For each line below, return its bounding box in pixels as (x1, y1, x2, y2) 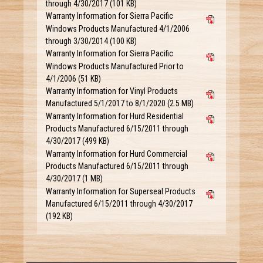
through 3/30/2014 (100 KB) (45, 36, 137, 46)
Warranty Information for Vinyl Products (45, 86, 178, 96)
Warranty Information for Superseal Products (45, 186, 195, 196)
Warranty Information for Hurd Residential (45, 111, 184, 121)
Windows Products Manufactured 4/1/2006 (45, 23, 190, 33)
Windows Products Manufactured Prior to (45, 61, 184, 71)
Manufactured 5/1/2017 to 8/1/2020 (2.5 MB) (45, 99, 194, 109)
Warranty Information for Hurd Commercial (45, 149, 187, 159)
